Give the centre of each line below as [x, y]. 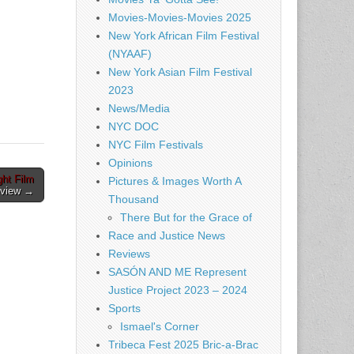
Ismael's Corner [160, 326]
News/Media [139, 108]
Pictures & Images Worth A [175, 181]
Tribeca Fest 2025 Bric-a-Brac [183, 345]
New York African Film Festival [184, 36]
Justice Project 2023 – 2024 [178, 290]
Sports [124, 308]
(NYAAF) [130, 54]
